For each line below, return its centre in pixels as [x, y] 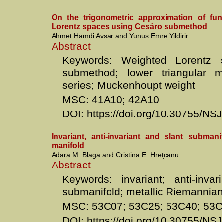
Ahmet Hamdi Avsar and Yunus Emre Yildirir [120, 36]
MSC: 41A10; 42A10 [111, 100]
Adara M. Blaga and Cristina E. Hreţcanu [115, 155]
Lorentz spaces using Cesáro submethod [129, 27]
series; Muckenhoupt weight [129, 85]
